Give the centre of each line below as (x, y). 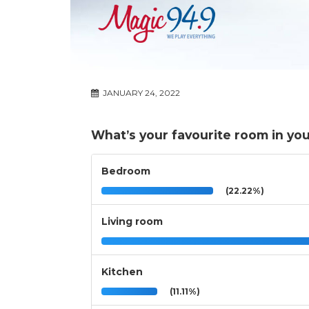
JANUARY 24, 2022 (140, 93)
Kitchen (122, 272)
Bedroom (126, 171)
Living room (132, 222)
